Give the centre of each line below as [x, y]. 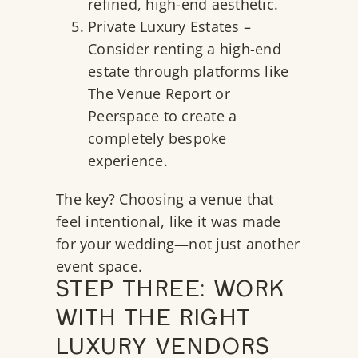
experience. [130, 161]
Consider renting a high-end [185, 49]
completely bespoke [157, 139]
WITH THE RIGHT [154, 321]
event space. [101, 267]
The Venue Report [149, 94]
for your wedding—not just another [178, 244]
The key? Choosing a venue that [165, 199]
